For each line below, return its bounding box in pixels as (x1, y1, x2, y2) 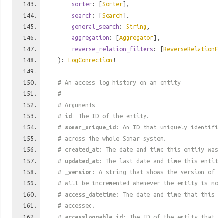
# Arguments (58, 101, 95, 108)
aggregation (72, 34, 109, 41)
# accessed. (58, 202, 95, 209)
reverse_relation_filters (72, 45, 153, 52)
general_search (72, 23, 119, 30)
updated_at (65, 157, 99, 164)
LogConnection (68, 56, 112, 63)
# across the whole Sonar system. (58, 135, 167, 142)
